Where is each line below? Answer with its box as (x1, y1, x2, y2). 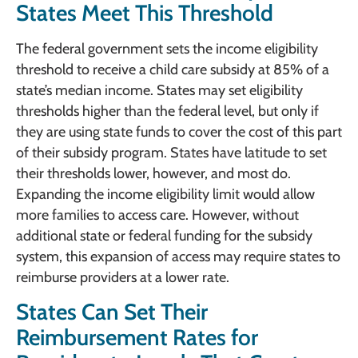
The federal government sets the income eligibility (16, 39, 318, 58)
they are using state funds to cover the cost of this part (16, 122, 342, 141)
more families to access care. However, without (16, 205, 299, 224)
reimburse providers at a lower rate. (16, 268, 229, 286)
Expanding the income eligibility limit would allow (16, 185, 315, 203)
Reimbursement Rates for (16, 324, 258, 352)
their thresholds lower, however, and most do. (16, 164, 291, 182)
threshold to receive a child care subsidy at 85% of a (16, 60, 329, 78)
